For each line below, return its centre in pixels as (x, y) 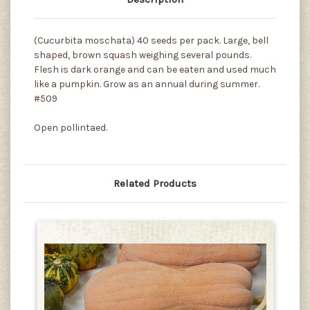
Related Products (155, 184)
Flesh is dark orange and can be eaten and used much (155, 70)
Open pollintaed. (71, 128)
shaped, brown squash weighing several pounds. (143, 55)
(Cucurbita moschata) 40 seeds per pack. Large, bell (151, 41)
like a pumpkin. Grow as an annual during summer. (147, 84)
